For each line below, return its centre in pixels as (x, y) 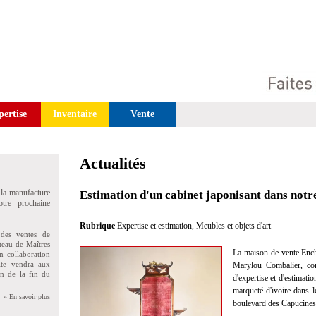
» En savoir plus (27, 297)
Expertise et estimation (154, 226)
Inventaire (75, 114)
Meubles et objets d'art (233, 226)
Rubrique (98, 226)
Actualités (113, 163)
